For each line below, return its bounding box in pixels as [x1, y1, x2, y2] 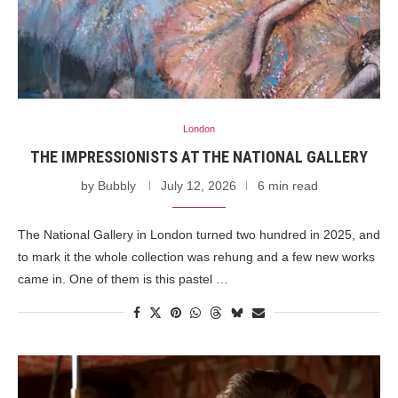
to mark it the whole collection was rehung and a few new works [18, 249, 375, 264]
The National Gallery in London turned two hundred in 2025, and [18, 227, 380, 242]
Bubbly [97, 178, 136, 193]
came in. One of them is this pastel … [18, 271, 228, 286]
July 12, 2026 [160, 178, 236, 193]
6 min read [257, 178, 318, 193]
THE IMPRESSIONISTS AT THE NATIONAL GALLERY [30, 147, 368, 166]
